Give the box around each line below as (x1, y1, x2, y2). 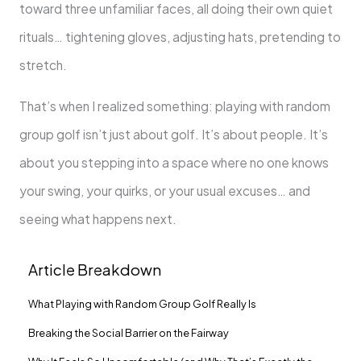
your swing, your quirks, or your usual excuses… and (19, 182, 310, 198)
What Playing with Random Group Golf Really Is (27, 297, 256, 311)
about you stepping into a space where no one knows (19, 154, 329, 170)
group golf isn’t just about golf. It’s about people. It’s (19, 126, 328, 142)
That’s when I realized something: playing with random (19, 98, 330, 114)
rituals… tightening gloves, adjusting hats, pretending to (19, 29, 341, 45)
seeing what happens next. (19, 210, 176, 226)
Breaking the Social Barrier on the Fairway (27, 326, 229, 340)
